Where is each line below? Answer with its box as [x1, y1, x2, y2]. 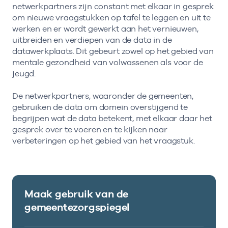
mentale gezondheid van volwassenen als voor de [12, 57, 203, 67]
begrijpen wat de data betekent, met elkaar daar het [12, 113, 212, 124]
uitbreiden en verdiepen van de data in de [12, 35, 172, 45]
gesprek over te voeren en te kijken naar [12, 125, 167, 135]
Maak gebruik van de [24, 188, 129, 201]
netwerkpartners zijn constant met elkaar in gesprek [12, 1, 214, 11]
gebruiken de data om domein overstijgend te [12, 102, 188, 112]
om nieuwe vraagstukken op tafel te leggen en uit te [12, 12, 211, 22]
